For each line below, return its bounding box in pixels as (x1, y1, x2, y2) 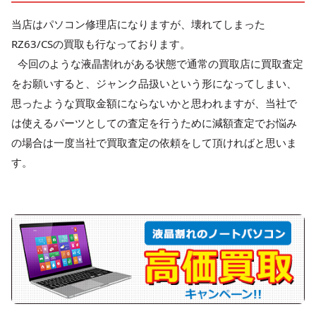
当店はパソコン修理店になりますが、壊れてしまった (11, 17, 265, 32)
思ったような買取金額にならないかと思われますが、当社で (11, 96, 297, 111)
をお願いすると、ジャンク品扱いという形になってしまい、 (11, 76, 297, 91)
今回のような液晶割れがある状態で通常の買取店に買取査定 (11, 56, 303, 71)
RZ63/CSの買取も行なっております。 (11, 37, 190, 51)
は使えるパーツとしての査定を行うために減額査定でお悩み (11, 116, 297, 130)
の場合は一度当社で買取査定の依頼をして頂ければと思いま (11, 135, 297, 150)
